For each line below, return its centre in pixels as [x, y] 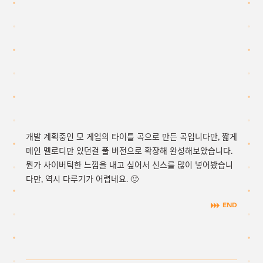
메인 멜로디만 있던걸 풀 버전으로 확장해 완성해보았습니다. [129, 151]
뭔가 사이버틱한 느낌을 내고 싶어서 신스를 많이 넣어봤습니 [129, 165]
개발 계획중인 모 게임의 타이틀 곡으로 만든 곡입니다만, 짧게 [131, 137]
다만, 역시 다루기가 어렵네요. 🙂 [82, 179]
